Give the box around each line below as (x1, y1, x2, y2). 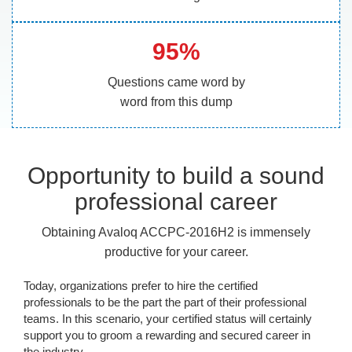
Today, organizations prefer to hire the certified (24, 279, 258, 292)
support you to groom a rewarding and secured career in (24, 328, 310, 342)
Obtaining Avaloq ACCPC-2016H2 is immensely (42, 225, 310, 239)
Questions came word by (107, 75, 245, 89)
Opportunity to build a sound (27, 163, 324, 189)
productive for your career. (104, 245, 248, 258)
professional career (75, 189, 277, 214)
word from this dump (119, 95, 233, 108)
